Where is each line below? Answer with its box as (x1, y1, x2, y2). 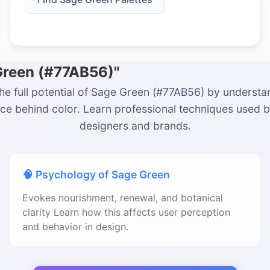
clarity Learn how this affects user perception (22, 206, 230, 218)
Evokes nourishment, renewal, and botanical (22, 192, 223, 204)
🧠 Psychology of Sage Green (22, 168, 170, 181)
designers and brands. (79, 119, 191, 132)
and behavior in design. (22, 221, 128, 233)
